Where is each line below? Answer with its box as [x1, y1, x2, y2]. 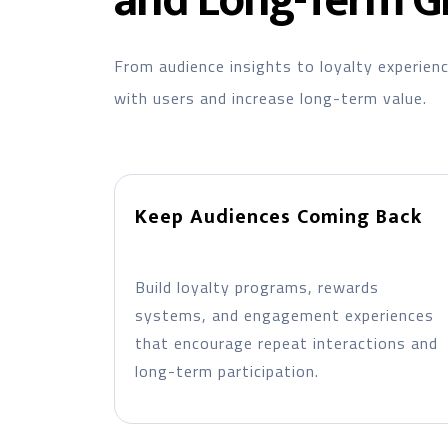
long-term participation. [134, 359, 319, 383]
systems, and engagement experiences [134, 303, 434, 327]
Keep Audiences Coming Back [134, 200, 422, 234]
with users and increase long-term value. [113, 86, 427, 110]
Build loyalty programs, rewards [134, 275, 379, 299]
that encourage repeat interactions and [134, 331, 438, 355]
